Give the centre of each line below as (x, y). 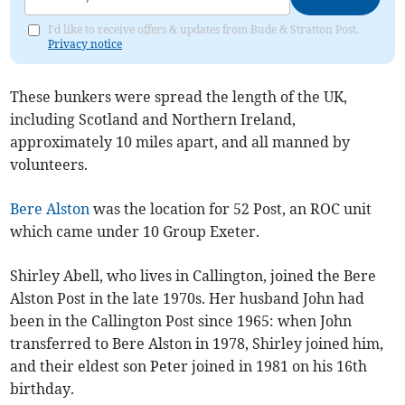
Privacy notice (85, 43)
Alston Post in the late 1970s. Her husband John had (188, 298)
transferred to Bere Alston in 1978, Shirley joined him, (197, 343)
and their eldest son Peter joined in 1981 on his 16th (189, 366)
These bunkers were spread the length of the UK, (179, 96)
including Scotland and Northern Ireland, (153, 119)
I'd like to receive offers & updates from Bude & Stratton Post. (204, 29)
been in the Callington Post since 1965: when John (181, 320)
